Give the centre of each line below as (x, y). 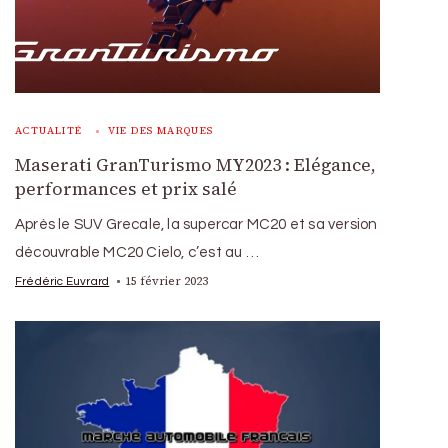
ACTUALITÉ (49, 130)
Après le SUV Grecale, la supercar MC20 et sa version (196, 224)
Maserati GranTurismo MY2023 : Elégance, (195, 164)
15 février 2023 (167, 280)
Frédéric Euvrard (62, 280)
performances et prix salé (126, 188)
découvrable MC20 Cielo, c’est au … (137, 252)
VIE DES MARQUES (160, 130)
